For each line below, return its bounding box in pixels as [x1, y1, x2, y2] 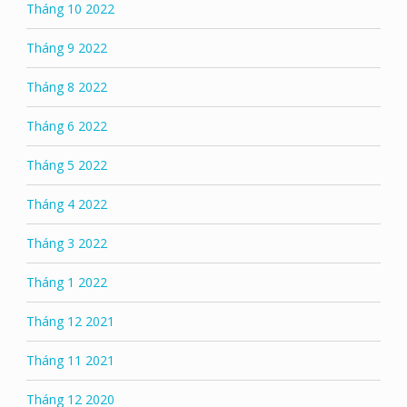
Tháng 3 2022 [25, 233, 107, 252]
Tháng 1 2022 [25, 273, 107, 291]
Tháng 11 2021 [25, 351, 114, 369]
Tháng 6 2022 [25, 116, 107, 134]
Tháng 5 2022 [25, 155, 107, 174]
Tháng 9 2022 [25, 38, 107, 56]
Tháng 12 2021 [25, 312, 114, 330]
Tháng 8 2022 [25, 77, 107, 95]
